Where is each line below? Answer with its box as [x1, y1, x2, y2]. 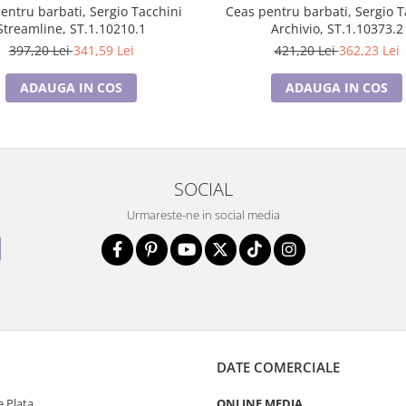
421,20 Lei [274, 42, 339, 59]
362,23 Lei [338, 42, 400, 59]
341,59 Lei [72, 42, 134, 59]
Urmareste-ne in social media [126, 207, 280, 223]
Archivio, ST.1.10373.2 [270, 20, 403, 37]
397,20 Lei [8, 42, 73, 59]
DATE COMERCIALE [217, 358, 340, 376]
